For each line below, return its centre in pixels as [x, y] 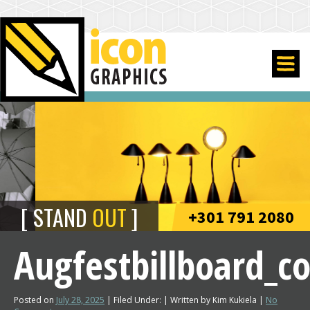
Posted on [35, 300]
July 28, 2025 [80, 300]
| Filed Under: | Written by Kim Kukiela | [185, 300]
